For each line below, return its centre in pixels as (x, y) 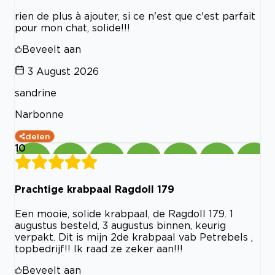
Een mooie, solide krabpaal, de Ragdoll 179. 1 (124, 214)
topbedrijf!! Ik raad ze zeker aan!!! (99, 249)
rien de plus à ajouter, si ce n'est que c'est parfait (135, 16)
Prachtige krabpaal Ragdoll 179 (95, 189)
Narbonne (39, 114)
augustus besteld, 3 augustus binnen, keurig (120, 226)
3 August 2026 (63, 71)
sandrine (36, 92)
